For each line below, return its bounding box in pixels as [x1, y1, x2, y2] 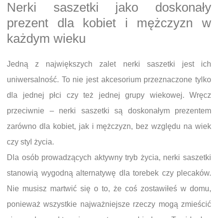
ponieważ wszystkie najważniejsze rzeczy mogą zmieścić [7, 200, 211, 209]
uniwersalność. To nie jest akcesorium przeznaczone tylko [7, 75, 211, 84]
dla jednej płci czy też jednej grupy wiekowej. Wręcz [7, 91, 211, 100]
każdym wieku [7, 32, 86, 46]
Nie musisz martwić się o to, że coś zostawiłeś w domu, [7, 184, 211, 193]
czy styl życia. [7, 138, 54, 146]
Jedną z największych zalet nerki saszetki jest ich [7, 60, 211, 69]
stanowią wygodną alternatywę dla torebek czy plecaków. [7, 169, 211, 178]
